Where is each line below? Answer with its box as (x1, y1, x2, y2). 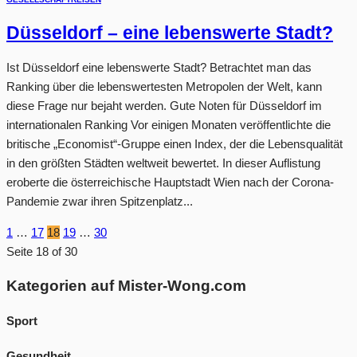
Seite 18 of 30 (6, 244, 77, 258)
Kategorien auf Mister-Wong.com (6, 277, 246, 294)
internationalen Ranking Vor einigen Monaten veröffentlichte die (6, 117, 331, 131)
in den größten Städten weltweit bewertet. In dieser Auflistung (6, 155, 320, 170)
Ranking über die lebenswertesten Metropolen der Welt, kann (6, 79, 322, 93)
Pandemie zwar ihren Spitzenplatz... (6, 194, 193, 208)
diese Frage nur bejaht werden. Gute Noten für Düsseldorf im (6, 98, 322, 112)
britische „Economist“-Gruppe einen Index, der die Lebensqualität (6, 136, 343, 151)
